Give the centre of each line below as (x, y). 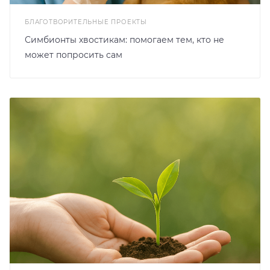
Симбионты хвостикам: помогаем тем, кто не (124, 40)
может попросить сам (74, 55)
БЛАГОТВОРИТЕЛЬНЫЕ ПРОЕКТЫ (86, 22)
